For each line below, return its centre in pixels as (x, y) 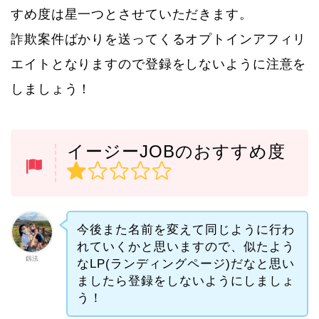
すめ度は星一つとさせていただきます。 (132, 14)
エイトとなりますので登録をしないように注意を (159, 64)
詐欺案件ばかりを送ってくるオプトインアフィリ (159, 39)
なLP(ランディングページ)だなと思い (185, 263)
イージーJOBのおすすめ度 (176, 151)
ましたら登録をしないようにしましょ (185, 281)
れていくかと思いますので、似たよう (185, 246)
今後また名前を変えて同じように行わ (185, 229)
